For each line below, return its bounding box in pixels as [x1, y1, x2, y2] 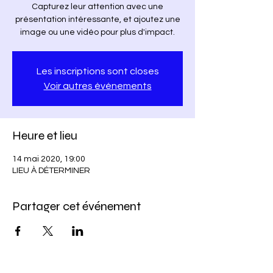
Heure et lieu [12, 128, 77, 143]
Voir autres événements [43, 81, 152, 91]
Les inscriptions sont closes [36, 66, 159, 76]
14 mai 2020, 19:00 [12, 155, 85, 163]
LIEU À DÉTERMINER [12, 166, 90, 175]
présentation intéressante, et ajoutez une [15, 15, 180, 24]
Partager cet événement [12, 199, 141, 214]
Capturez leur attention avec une [32, 2, 163, 11]
